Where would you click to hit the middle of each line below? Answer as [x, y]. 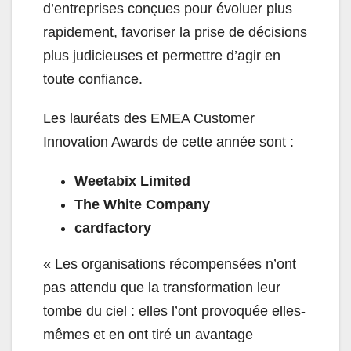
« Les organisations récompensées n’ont [170, 264]
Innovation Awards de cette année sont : [168, 142]
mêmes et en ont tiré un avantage [148, 335]
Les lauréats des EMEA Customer [149, 119]
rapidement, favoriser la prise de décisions [175, 33]
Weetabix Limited [132, 181]
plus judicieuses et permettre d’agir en [162, 56]
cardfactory [113, 228]
